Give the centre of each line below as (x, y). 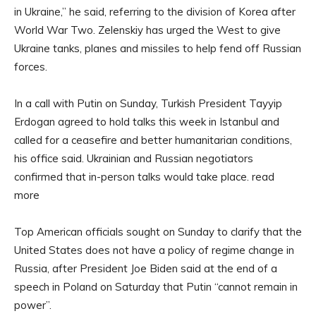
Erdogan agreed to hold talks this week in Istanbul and (147, 122)
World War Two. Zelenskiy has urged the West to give (147, 30)
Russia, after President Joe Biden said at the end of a (146, 269)
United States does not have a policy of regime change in (154, 250)
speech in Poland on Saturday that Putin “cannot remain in (156, 287)
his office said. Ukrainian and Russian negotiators (134, 159)
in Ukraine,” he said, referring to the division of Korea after (155, 12)
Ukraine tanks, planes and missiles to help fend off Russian (158, 49)
